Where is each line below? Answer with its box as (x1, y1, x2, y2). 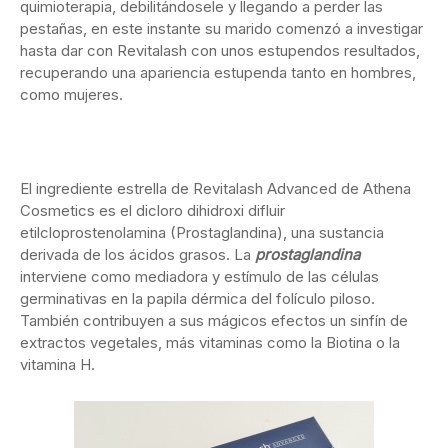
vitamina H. (20, 355, 95, 375)
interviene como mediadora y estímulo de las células (20, 267, 379, 287)
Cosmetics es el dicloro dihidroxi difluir (20, 201, 285, 221)
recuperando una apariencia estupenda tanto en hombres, (20, 63, 416, 83)
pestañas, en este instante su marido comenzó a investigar (20, 19, 423, 39)
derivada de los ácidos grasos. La (20, 245, 255, 265)
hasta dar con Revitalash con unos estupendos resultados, (20, 41, 420, 61)
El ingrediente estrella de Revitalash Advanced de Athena (20, 179, 411, 199)
